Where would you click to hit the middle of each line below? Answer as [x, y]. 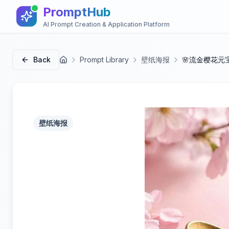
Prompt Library [104, 60]
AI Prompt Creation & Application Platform [106, 24]
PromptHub [77, 12]
